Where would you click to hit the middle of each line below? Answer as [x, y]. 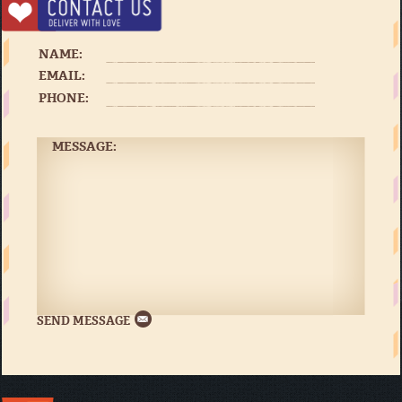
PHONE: [64, 98]
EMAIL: [62, 75]
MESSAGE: [85, 146]
